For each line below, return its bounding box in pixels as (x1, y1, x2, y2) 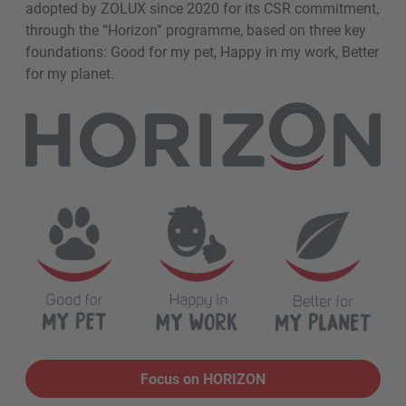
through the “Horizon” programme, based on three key (25, 19, 366, 39)
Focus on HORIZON (140, 368, 266, 388)
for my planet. (25, 63, 118, 82)
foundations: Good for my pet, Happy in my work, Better (25, 41, 379, 61)
